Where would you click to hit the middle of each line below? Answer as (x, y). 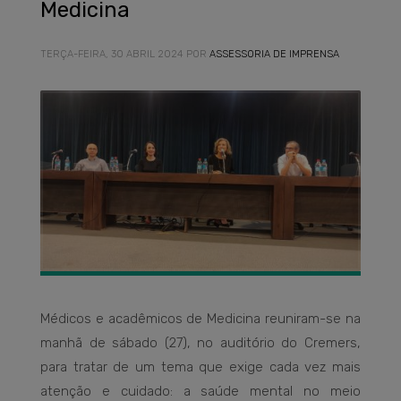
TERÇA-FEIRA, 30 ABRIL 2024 (112, 54)
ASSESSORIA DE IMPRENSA (274, 54)
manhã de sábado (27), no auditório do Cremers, (200, 342)
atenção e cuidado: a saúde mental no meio (200, 391)
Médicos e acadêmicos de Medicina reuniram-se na (200, 318)
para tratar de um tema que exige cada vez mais (200, 367)
